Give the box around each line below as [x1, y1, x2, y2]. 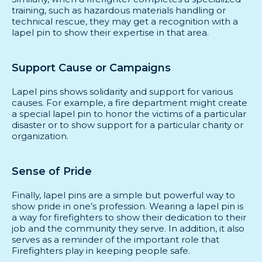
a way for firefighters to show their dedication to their [12, 211, 246, 223]
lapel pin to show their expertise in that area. [12, 26, 209, 38]
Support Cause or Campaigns [12, 61, 171, 74]
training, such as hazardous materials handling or [12, 4, 226, 16]
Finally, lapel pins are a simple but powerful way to [12, 189, 235, 201]
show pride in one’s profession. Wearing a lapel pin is [12, 200, 243, 212]
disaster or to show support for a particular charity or [12, 119, 243, 130]
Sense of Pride [12, 164, 92, 178]
